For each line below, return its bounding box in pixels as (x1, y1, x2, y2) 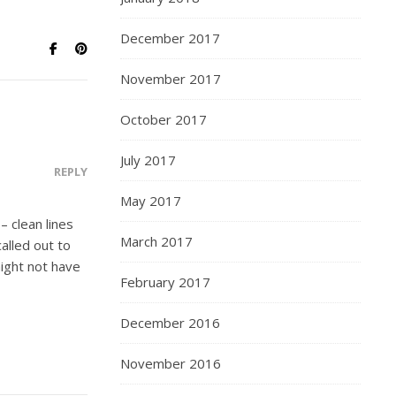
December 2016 (120, 314, 220, 331)
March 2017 (120, 232, 193, 250)
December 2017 (120, 29, 220, 47)
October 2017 (120, 110, 207, 128)
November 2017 (120, 70, 221, 88)
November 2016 (120, 354, 221, 372)
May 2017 (120, 192, 181, 209)
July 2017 (120, 151, 176, 169)
